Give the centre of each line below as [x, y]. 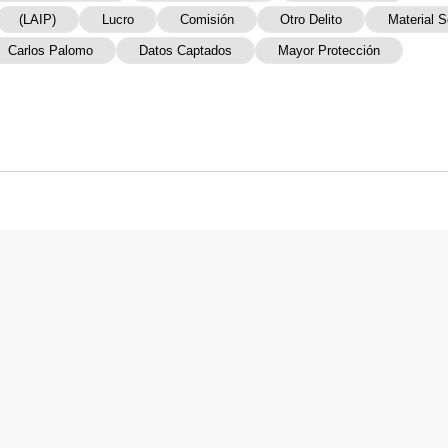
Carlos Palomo [50, 51]
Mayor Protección [329, 51]
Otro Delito [311, 20]
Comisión [207, 20]
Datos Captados [185, 51]
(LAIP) [37, 20]
